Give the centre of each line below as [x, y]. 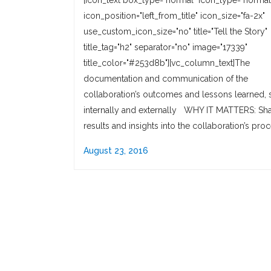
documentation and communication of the [166, 79]
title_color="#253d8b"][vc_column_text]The [167, 63]
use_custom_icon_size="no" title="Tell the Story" [175, 31]
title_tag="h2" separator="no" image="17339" [165, 47]
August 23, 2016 [116, 151]
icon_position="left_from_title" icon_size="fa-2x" [174, 16]
